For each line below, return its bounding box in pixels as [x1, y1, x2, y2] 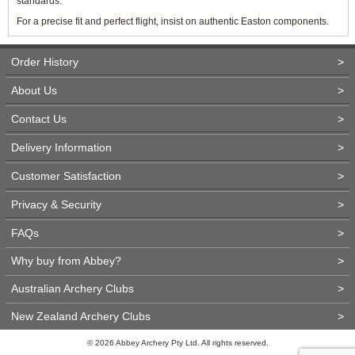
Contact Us [11, 113, 67, 125]
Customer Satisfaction [11, 170, 121, 182]
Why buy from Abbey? [11, 254, 121, 267]
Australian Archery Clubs [11, 282, 134, 295]
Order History [11, 55, 78, 68]
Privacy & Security [11, 198, 101, 211]
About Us [11, 84, 57, 97]
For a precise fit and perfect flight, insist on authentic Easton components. [17, 16, 329, 27]
